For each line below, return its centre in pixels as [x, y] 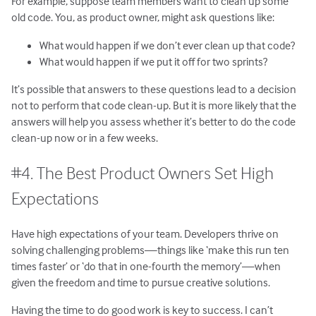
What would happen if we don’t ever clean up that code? [168, 45]
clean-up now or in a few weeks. [85, 137]
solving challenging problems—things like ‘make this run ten [151, 249]
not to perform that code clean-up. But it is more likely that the [154, 105]
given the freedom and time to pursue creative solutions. [141, 282]
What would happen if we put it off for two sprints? [154, 61]
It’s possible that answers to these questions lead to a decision [154, 89]
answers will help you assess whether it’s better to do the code [154, 121]
